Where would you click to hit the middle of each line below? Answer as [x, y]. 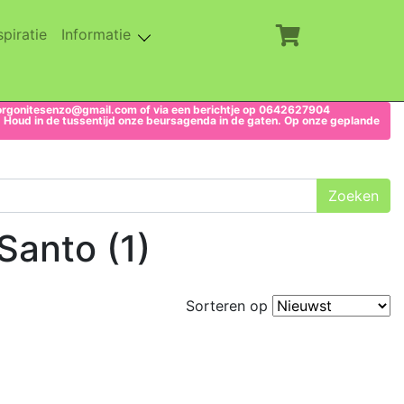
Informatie [98, 34]
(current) [76, 33]
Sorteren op [229, 306]
